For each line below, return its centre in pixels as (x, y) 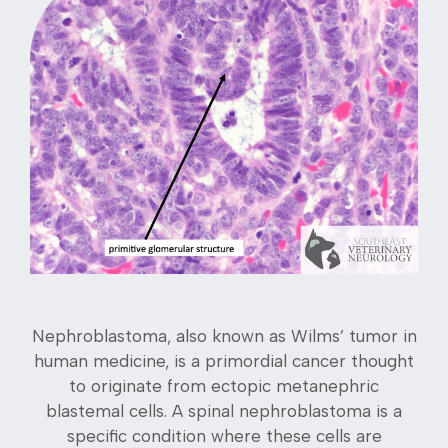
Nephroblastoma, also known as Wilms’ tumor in (224, 336)
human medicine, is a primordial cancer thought (224, 361)
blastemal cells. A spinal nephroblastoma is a (224, 411)
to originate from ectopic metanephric (224, 386)
